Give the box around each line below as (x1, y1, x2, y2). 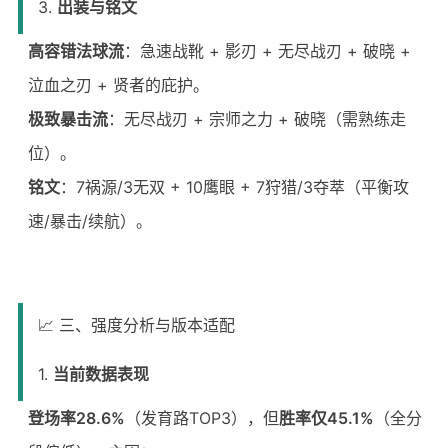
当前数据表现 (52, 364, 149, 384)
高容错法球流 (27, 41, 124, 61)
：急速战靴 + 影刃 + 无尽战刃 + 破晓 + (123, 41, 411, 61)
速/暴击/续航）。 (27, 211, 152, 231)
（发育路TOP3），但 (124, 408, 279, 428)
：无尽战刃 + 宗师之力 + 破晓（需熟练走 (107, 109, 406, 129)
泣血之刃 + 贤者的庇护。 (27, 75, 209, 95)
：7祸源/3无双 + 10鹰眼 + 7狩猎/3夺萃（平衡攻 (59, 177, 409, 197)
